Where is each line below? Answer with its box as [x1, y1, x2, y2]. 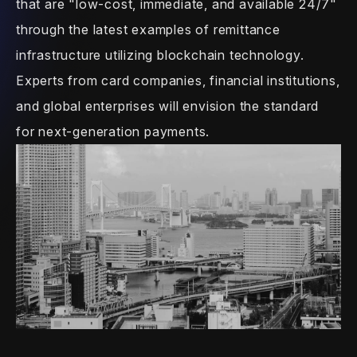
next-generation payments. [34, 123, 210, 139]
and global [16, 97, 82, 114]
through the [16, 21, 89, 37]
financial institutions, [206, 72, 340, 88]
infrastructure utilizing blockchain [16, 46, 226, 63]
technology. [226, 46, 304, 63]
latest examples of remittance [88, 21, 280, 37]
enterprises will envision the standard [81, 97, 320, 114]
